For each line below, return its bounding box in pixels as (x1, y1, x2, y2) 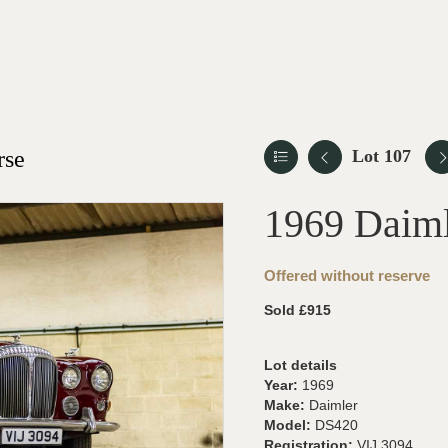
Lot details (264, 357, 337, 373)
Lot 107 (352, 146, 411, 166)
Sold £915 (264, 302, 331, 318)
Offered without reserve (264, 267, 430, 284)
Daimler (309, 397, 358, 413)
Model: (264, 417, 315, 433)
